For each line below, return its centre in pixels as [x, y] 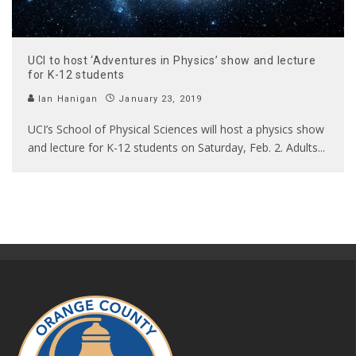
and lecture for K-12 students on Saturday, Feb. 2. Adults [173, 148]
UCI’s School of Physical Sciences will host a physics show [176, 130]
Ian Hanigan [67, 99]
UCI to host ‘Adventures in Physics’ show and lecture [172, 61]
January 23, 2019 [160, 99]
